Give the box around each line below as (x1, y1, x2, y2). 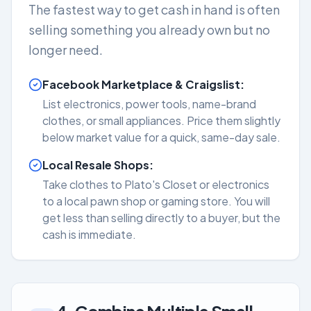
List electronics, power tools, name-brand (42, 96, 256, 111)
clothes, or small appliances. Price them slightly (42, 113, 280, 128)
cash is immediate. (42, 227, 136, 242)
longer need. (28, 42, 103, 58)
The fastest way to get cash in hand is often (28, 1, 280, 17)
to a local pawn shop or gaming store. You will (42, 194, 270, 208)
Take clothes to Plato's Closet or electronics (42, 177, 269, 192)
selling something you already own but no (28, 22, 270, 37)
